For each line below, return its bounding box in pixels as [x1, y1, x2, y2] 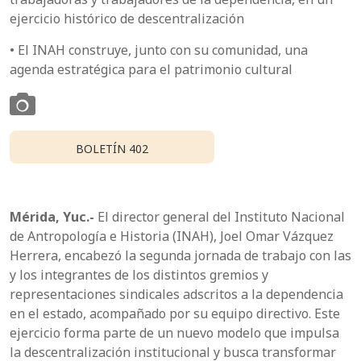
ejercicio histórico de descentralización [10, 10, 244, 28]
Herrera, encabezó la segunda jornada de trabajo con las [10, 246, 351, 264]
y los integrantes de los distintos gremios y [10, 265, 268, 284]
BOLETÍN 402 [76, 140, 149, 156]
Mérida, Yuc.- [10, 207, 94, 226]
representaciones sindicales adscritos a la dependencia [10, 284, 343, 303]
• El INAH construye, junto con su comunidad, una [10, 41, 308, 60]
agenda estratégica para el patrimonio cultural [10, 60, 293, 79]
